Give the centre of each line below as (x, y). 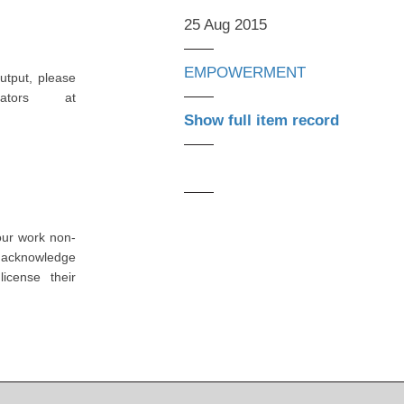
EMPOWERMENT (245, 72)
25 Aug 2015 (225, 24)
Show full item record (262, 120)
